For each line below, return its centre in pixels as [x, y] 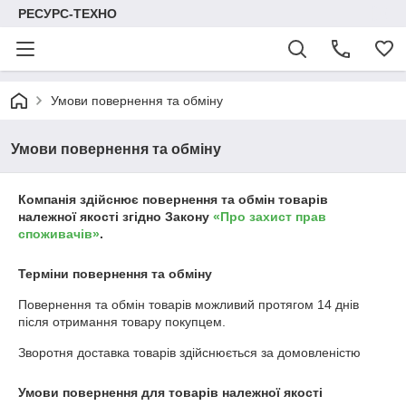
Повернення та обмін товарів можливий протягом [168, 304]
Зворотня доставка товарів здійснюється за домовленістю [189, 353]
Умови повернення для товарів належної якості [170, 392]
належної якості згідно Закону [116, 217]
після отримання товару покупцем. [122, 322]
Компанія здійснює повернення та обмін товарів [173, 199]
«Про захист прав [270, 217]
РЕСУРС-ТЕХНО [68, 14]
